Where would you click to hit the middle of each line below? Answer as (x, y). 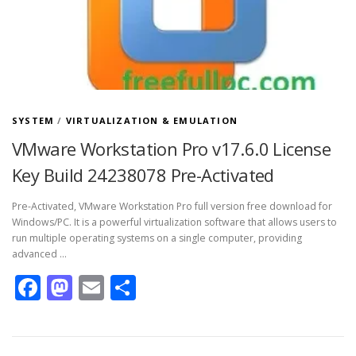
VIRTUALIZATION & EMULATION (152, 120)
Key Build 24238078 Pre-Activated (143, 175)
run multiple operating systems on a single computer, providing (157, 238)
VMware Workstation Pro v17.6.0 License (172, 149)
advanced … (39, 254)
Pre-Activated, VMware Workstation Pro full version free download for (172, 207)
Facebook (97, 288)
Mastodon (132, 288)
